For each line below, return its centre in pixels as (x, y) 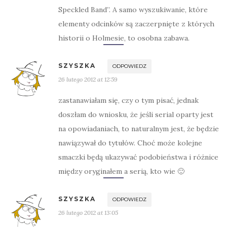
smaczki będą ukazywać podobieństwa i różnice (138, 157)
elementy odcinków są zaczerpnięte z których (136, 24)
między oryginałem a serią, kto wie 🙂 (121, 171)
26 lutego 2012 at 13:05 (88, 213)
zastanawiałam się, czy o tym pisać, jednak (128, 100)
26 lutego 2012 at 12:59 (88, 79)
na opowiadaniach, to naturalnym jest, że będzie (139, 129)
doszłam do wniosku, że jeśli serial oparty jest (136, 115)
